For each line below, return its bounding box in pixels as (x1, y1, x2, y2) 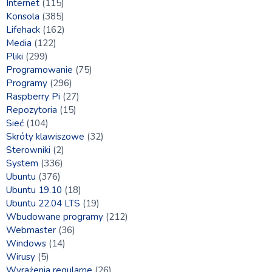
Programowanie (6, 63, 73, 76)
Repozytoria (6, 103, 57, 116)
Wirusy (6, 250, 35, 263)
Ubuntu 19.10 (6, 183, 62, 196)
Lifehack (6, 23, 40, 36)
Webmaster (6, 223, 56, 236)
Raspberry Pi (6, 90, 60, 103)
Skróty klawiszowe (6, 130, 84, 143)
